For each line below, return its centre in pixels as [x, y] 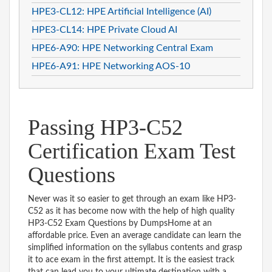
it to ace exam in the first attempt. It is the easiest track [131, 260]
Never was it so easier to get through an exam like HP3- [132, 199]
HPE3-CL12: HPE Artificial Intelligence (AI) [121, 11]
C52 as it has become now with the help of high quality [131, 211]
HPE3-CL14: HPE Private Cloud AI [104, 29]
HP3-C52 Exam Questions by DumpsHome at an [120, 223]
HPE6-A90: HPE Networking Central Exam [122, 48]
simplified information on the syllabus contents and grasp [135, 247]
